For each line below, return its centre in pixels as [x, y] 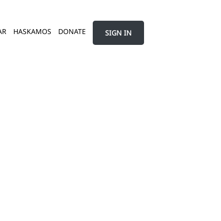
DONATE [72, 32]
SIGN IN [118, 33]
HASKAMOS [32, 32]
